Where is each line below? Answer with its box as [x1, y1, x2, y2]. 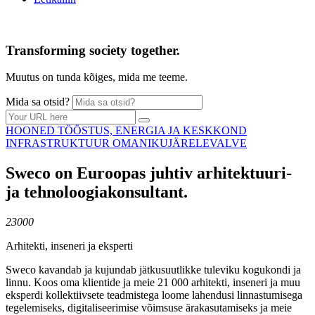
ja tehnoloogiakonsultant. [6, 183, 188, 202]
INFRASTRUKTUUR [6, 137, 112, 150]
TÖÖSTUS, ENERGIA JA [58, 124, 183, 137]
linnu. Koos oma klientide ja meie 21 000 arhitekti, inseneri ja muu [6, 276, 300, 289]
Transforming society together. [6, 42, 180, 58]
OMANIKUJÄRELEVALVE [112, 137, 247, 150]
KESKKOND [183, 124, 247, 137]
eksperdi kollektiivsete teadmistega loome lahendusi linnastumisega [6, 289, 302, 302]
